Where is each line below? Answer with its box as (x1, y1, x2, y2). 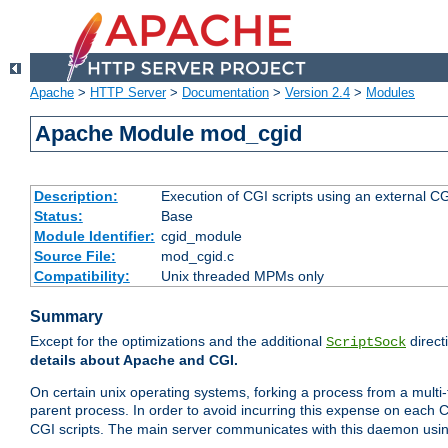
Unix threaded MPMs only (160, 268, 324, 285)
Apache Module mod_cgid (35, 121, 303, 147)
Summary (30, 308, 103, 326)
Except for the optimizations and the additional (30, 333, 326, 350)
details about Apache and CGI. (30, 352, 238, 369)
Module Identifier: (33, 228, 155, 245)
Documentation (182, 85, 269, 101)
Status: (33, 208, 83, 225)
